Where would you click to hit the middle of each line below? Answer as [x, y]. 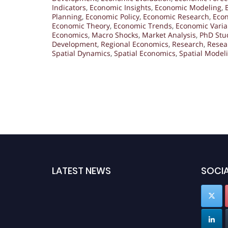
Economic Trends [143, 26]
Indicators [69, 8]
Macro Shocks [115, 35]
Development [75, 44]
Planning [67, 17]
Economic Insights [120, 8]
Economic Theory [81, 26]
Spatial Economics [145, 53]
